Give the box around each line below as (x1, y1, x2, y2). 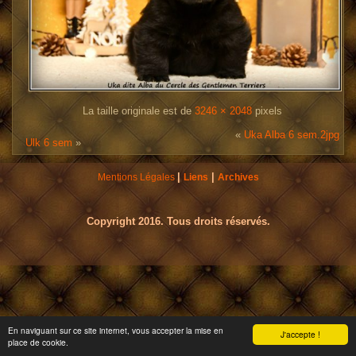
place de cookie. (8, 336, 68, 348)
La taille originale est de (83, 104, 195, 117)
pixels (252, 104, 282, 117)
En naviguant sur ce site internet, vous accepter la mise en (8, 324, 223, 336)
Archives (217, 171, 259, 183)
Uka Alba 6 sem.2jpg (243, 128, 339, 141)
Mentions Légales (97, 171, 175, 183)
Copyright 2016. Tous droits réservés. (86, 215, 270, 227)
